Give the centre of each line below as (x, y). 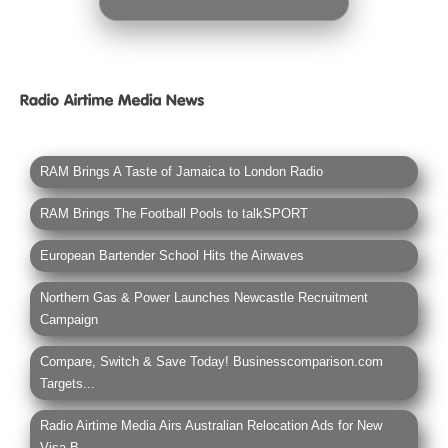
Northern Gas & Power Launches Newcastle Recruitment (204, 298)
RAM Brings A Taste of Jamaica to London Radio (181, 172)
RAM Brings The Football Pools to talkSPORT (174, 214)
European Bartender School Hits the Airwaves (172, 256)
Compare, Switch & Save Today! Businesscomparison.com (211, 362)
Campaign (69, 320)
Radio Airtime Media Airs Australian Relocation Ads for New (211, 426)
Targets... (67, 384)
